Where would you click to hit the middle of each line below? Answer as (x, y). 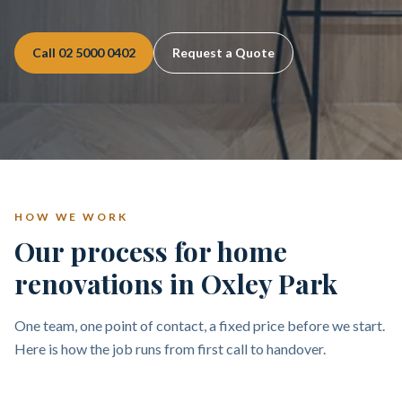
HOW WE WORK (71, 217)
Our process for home (151, 251)
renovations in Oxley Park (176, 284)
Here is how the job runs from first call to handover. (170, 349)
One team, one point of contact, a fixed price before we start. (200, 325)
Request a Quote (223, 52)
